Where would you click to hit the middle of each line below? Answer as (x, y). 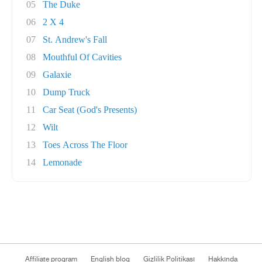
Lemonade (62, 162)
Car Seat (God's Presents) (90, 110)
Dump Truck (66, 92)
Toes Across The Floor (85, 145)
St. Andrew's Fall (75, 39)
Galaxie (57, 75)
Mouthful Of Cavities (82, 57)
